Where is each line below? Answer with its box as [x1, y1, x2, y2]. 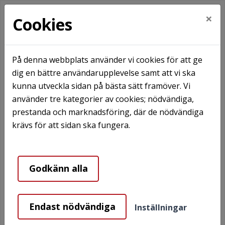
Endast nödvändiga [29, 200, 116, 212]
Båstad [128, 78, 156, 89]
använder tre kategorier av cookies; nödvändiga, [12, 93, 194, 104]
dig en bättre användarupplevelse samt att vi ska [12, 67, 195, 78]
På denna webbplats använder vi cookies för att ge [12, 54, 202, 65]
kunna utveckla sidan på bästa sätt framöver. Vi [12, 80, 190, 91]
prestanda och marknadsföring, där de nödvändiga [12, 106, 203, 118]
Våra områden [56, 78, 114, 89]
